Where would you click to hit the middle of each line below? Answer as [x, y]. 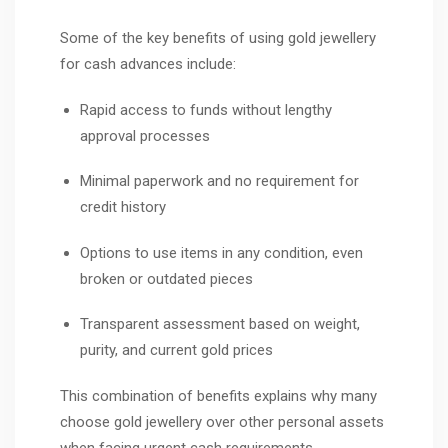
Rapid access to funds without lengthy [206, 109]
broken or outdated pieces [166, 278]
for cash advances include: [148, 64]
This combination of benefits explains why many [218, 395]
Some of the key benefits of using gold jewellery [218, 38]
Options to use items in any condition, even [221, 252]
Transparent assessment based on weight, [220, 324]
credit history [123, 207]
